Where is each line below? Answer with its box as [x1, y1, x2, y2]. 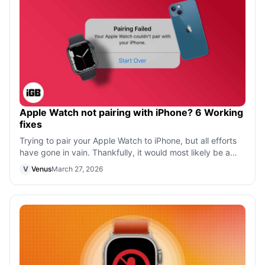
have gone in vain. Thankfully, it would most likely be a [20, 147, 230, 157]
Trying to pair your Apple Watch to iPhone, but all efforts [20, 135, 237, 146]
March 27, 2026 [51, 164, 103, 173]
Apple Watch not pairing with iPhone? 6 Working [20, 106, 243, 118]
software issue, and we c [20, 159, 115, 169]
